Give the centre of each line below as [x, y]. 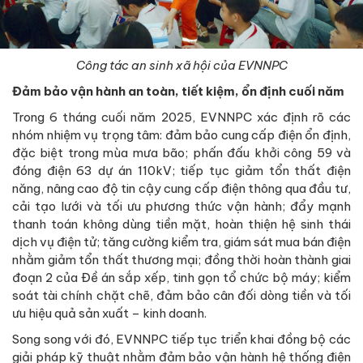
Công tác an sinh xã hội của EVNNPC [181, 66]
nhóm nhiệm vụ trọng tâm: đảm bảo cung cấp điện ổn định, [181, 135]
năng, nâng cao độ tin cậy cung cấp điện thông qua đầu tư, [181, 189]
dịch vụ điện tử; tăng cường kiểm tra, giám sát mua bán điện [181, 242]
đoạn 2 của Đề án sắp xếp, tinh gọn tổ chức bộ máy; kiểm [181, 278]
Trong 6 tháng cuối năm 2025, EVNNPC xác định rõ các [181, 117]
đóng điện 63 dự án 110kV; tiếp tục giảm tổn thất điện [181, 171]
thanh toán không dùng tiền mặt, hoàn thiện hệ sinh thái [181, 224]
